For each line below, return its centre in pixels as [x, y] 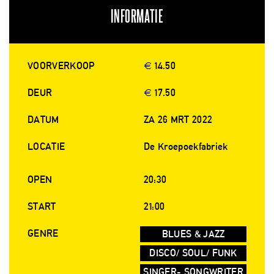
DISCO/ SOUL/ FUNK [193, 253]
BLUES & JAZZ [193, 234]
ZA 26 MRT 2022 [178, 120]
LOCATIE [46, 147]
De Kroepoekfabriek [186, 147]
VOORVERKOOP [61, 66]
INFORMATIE [137, 17]
